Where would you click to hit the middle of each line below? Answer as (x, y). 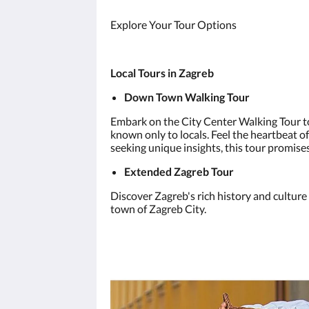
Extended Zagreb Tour (179, 171)
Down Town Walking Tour (187, 97)
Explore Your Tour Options (173, 24)
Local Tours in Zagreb (162, 72)
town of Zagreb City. (158, 208)
